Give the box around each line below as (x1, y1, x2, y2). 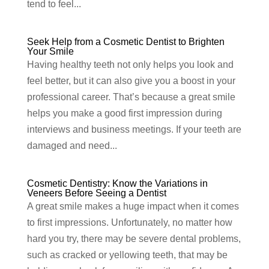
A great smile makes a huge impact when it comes (26, 201, 239, 212)
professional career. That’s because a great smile (26, 92, 235, 103)
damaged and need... (26, 141, 117, 151)
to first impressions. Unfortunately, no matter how (26, 217, 232, 228)
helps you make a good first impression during (26, 108, 222, 119)
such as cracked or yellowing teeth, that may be (26, 250, 228, 261)
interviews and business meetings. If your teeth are (26, 124, 241, 135)
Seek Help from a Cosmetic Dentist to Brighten (26, 37, 225, 47)
